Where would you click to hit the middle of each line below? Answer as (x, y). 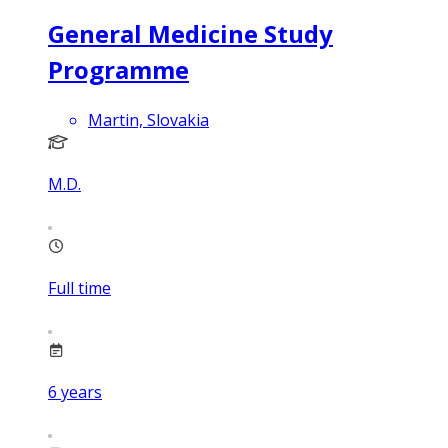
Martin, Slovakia (148, 120)
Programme (118, 70)
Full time (79, 288)
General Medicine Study (190, 34)
